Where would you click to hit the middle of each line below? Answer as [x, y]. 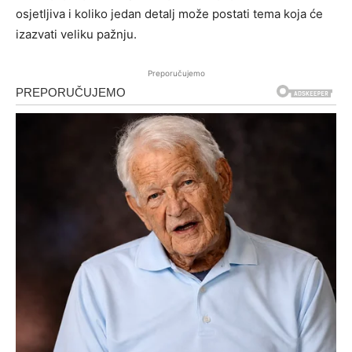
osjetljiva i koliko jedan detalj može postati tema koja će [169, 13]
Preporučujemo [176, 73]
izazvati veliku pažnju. [76, 34]
